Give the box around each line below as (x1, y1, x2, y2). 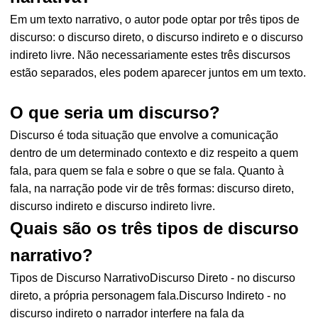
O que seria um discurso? (10, 103, 221, 122)
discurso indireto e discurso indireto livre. (10, 200, 216, 212)
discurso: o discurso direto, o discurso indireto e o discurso (10, 31, 304, 43)
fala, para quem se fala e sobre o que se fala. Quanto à (10, 165, 285, 177)
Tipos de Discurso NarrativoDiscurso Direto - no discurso (10, 272, 296, 284)
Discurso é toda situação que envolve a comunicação (10, 129, 279, 141)
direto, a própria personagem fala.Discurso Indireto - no (10, 290, 287, 302)
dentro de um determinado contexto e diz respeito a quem (10, 147, 299, 159)
